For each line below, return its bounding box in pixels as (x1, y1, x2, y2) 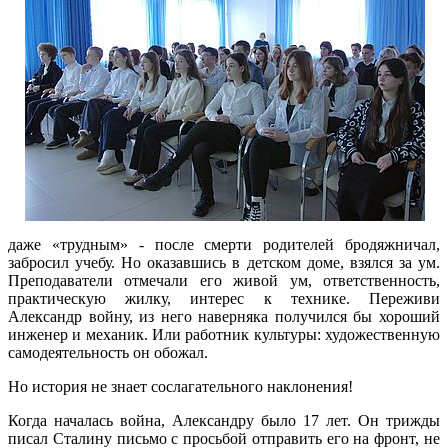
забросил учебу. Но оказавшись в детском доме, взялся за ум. (8, 253, 440, 271)
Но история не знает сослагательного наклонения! (8, 377, 353, 395)
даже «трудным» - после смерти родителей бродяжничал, (8, 235, 440, 253)
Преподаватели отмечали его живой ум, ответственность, (8, 271, 440, 289)
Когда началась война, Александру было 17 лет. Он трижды (8, 411, 440, 429)
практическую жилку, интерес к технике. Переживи (8, 289, 440, 307)
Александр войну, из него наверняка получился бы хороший (8, 307, 440, 325)
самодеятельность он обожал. (8, 343, 208, 361)
